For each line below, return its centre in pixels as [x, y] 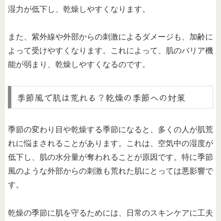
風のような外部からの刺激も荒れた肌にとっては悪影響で [110, 171]
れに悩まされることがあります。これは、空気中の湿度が [110, 143]
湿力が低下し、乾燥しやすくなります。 [79, 9]
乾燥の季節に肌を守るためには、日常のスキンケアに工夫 [110, 213]
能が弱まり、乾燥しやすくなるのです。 [79, 65]
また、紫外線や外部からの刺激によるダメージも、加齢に [110, 37]
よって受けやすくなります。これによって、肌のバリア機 [110, 51]
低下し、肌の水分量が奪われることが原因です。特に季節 [110, 157]
